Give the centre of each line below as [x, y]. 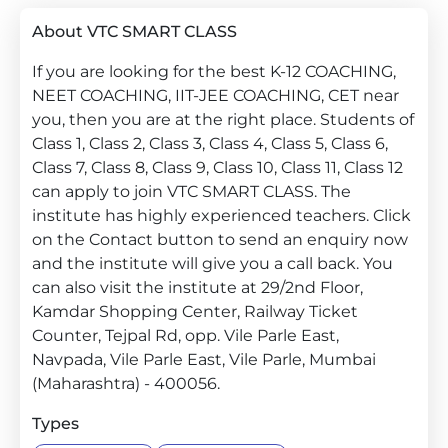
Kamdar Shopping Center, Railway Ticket [195, 311]
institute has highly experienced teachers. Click [221, 215]
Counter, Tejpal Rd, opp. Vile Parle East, [185, 335]
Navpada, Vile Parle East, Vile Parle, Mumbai [204, 359]
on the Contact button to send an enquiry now [220, 239]
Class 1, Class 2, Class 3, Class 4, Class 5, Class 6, [210, 143]
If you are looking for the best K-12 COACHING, [214, 71]
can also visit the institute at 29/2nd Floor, [197, 287]
